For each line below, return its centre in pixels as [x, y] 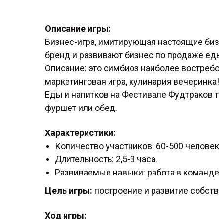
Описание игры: [78, 29]
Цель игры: [69, 191]
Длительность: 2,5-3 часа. [106, 159]
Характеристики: [80, 133]
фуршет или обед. [81, 108]
